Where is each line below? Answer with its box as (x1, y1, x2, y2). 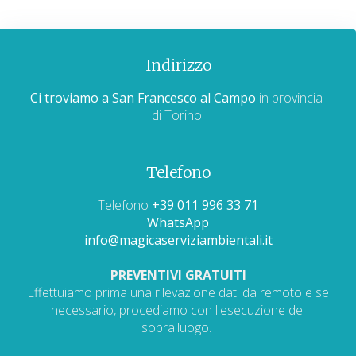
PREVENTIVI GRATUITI (110, 265, 246, 284)
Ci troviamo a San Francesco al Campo (30, 88, 256, 106)
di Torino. (152, 106, 204, 124)
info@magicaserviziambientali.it (83, 230, 273, 249)
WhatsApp (147, 213, 209, 231)
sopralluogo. (141, 318, 215, 336)
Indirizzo (145, 55, 211, 75)
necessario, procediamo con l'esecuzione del (51, 300, 305, 319)
